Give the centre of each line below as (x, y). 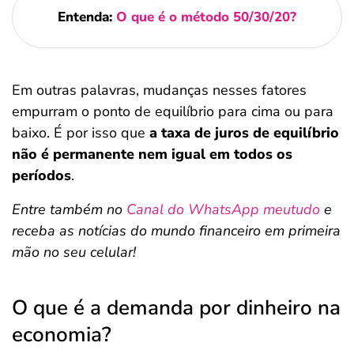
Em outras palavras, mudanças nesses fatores (159, 90)
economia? (62, 335)
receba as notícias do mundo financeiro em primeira (176, 231)
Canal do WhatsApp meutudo (223, 209)
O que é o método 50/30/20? (206, 17)
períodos (41, 175)
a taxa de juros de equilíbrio (244, 133)
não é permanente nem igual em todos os (152, 154)
